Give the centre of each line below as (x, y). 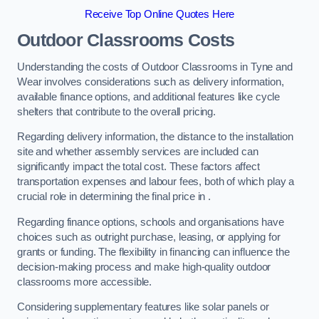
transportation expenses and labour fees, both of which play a (156, 182)
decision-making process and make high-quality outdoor (144, 267)
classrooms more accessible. (85, 282)
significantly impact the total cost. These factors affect (138, 167)
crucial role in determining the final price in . (114, 197)
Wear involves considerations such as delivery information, (151, 82)
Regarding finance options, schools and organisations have (151, 222)
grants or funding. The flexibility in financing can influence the (153, 252)
